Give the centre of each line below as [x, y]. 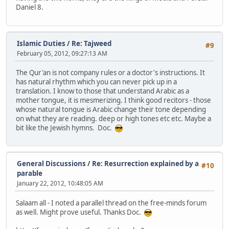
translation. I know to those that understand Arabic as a [102, 91]
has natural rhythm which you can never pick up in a [96, 82]
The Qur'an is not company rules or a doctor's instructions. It [110, 72]
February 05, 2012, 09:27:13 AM [62, 53]
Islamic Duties [41, 43]
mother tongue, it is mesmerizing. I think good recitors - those [113, 100]
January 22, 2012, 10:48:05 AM [60, 184]
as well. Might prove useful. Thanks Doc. [80, 212]
